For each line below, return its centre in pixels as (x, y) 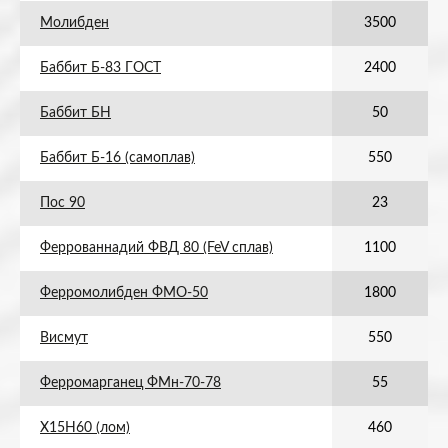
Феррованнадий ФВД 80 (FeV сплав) (156, 248)
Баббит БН (75, 113)
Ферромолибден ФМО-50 (124, 293)
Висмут (64, 338)
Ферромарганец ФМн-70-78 (130, 383)
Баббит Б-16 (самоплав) (117, 158)
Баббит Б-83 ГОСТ (100, 68)
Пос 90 (62, 203)
